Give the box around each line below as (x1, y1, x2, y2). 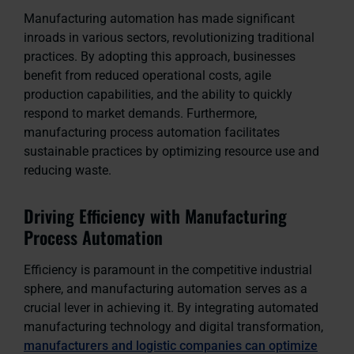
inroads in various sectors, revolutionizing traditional (24, 29, 314, 45)
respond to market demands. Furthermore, (24, 105, 257, 121)
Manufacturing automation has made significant (24, 10, 295, 26)
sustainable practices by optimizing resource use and (24, 143, 319, 159)
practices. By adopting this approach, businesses (24, 48, 296, 64)
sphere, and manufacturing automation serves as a (24, 281, 307, 296)
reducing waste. (24, 162, 111, 178)
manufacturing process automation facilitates (24, 124, 280, 140)
